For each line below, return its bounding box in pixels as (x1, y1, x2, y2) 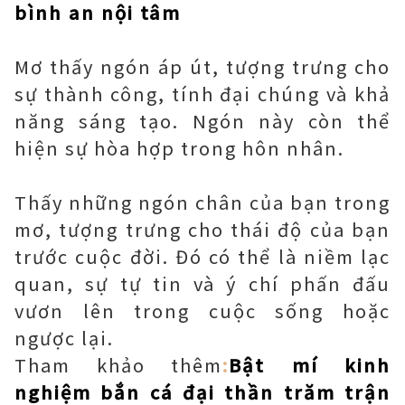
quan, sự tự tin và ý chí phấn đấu (14, 270, 391, 297)
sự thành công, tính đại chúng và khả (14, 80, 391, 107)
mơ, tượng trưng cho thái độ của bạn (14, 216, 391, 242)
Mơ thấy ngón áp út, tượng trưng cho (14, 53, 391, 80)
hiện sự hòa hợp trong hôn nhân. (14, 135, 344, 161)
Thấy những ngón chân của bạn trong (14, 189, 391, 215)
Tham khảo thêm (14, 352, 222, 378)
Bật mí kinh (229, 352, 391, 378)
